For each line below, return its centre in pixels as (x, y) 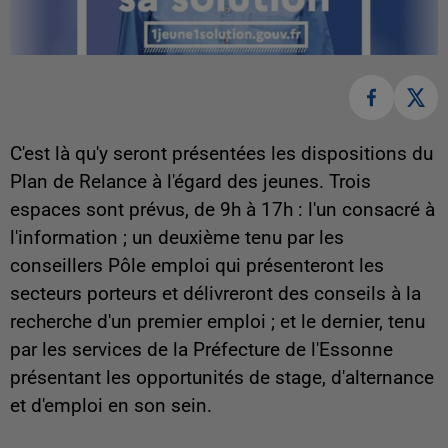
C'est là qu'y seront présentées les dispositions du (221, 153)
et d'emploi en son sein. (111, 405)
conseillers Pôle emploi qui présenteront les (197, 265)
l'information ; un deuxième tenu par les (177, 237)
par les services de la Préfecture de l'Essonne (201, 349)
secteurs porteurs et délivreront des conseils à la (215, 293)
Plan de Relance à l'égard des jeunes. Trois (190, 181)
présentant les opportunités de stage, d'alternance (222, 377)
